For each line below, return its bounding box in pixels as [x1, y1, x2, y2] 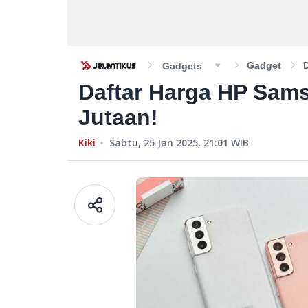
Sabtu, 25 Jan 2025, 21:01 [109, 136, 228, 149]
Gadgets [162, 60, 202, 71]
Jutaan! [78, 105, 158, 130]
